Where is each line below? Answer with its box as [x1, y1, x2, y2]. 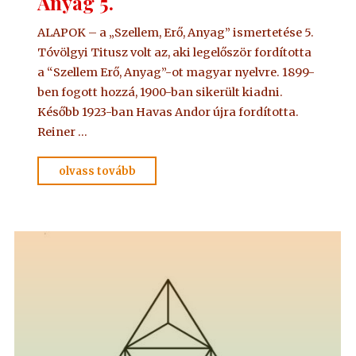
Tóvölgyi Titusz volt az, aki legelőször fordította [37, 44, 312, 60]
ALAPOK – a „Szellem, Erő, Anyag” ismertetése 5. [37, 25, 315, 40]
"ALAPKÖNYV [141, 162, 209, 176]
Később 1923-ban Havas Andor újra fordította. [37, 104, 300, 119]
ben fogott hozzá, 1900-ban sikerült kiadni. [37, 84, 284, 99]
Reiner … [37, 124, 88, 139]
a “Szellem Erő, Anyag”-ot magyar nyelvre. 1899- [37, 64, 315, 79]
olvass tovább [59, 164, 137, 178]
